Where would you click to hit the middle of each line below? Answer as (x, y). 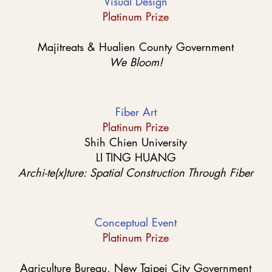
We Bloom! (136, 62)
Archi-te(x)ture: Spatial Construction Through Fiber (136, 172)
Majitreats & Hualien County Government (136, 47)
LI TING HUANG (136, 157)
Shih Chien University (136, 142)
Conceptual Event (136, 222)
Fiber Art (136, 112)
